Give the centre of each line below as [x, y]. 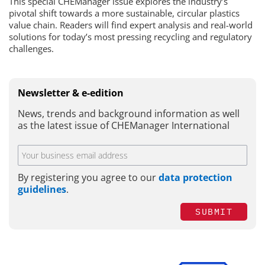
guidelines [42, 189]
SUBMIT [214, 211]
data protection [195, 177]
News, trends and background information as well [129, 114]
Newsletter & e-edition [71, 93]
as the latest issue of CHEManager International [124, 125]
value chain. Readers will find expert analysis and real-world [131, 25]
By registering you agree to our [88, 177]
